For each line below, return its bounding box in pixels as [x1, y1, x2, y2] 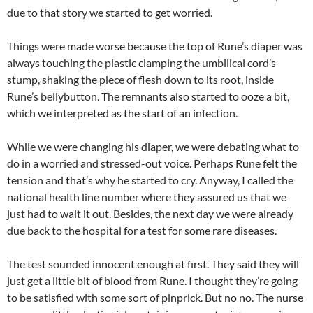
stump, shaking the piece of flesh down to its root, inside [7, 73, 274, 86]
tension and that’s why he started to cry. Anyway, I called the [7, 173, 293, 187]
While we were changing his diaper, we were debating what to [7, 140, 299, 153]
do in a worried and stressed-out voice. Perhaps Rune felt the [7, 156, 297, 170]
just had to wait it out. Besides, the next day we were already [7, 207, 293, 220]
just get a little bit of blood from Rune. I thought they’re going [7, 274, 298, 287]
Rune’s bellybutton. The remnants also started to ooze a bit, [7, 89, 289, 103]
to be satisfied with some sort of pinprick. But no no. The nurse [7, 291, 303, 304]
